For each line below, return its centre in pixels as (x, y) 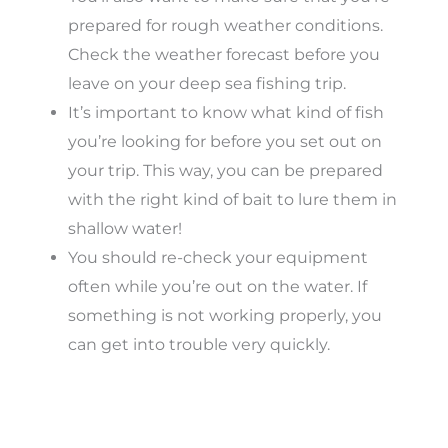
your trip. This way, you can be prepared (225, 170)
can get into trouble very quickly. (199, 344)
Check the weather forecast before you (224, 54)
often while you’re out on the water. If (217, 286)
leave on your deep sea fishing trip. (207, 83)
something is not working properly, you (225, 315)
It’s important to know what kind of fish (226, 112)
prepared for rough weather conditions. (225, 25)
